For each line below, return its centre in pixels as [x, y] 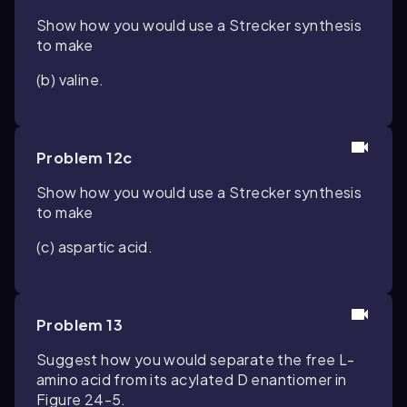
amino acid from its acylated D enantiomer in [192, 379]
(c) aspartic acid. [95, 247]
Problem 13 [79, 325]
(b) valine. [70, 79]
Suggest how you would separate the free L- [196, 359]
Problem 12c [84, 158]
